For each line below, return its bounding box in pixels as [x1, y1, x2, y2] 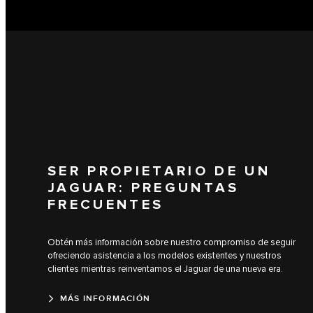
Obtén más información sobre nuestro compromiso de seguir [48, 237, 296, 249]
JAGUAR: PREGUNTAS [48, 180, 240, 197]
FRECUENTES [48, 196, 164, 214]
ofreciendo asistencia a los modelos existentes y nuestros [48, 250, 282, 262]
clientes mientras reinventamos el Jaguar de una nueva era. [48, 263, 283, 275]
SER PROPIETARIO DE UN [48, 163, 270, 180]
